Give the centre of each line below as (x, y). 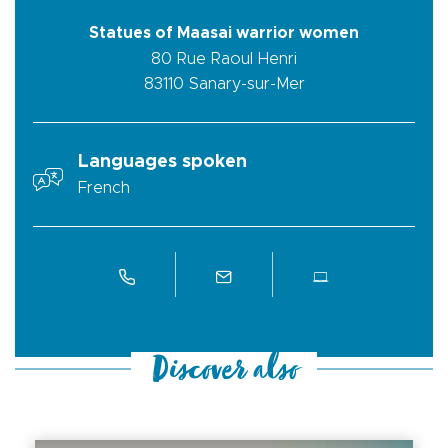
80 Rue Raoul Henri (224, 58)
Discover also (224, 375)
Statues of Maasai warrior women (224, 32)
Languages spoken (162, 161)
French (103, 187)
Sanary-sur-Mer (246, 83)
